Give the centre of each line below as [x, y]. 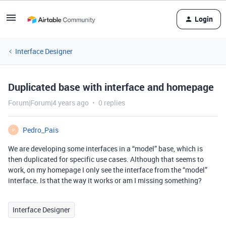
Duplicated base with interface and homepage [111, 87]
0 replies [112, 103]
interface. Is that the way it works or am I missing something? [105, 180]
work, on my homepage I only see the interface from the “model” [108, 170]
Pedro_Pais [41, 130]
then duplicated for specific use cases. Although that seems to [106, 159]
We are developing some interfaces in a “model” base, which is [105, 149]
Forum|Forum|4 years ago [48, 103]
